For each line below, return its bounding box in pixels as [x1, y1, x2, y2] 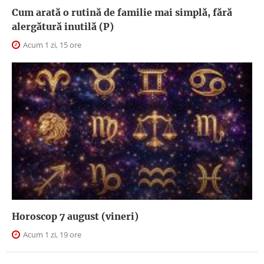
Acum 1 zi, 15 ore [21, 39, 81, 50]
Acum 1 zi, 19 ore [21, 229, 81, 240]
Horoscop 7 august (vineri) [12, 210, 138, 223]
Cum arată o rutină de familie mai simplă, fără [12, 6, 232, 18]
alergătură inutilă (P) [12, 20, 114, 32]
